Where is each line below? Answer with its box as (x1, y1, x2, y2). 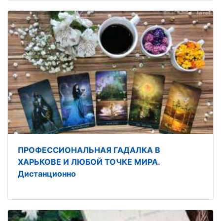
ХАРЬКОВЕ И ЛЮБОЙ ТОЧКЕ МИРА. (18, 156, 160, 167)
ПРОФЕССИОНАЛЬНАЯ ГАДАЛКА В (18, 145, 160, 155)
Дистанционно (18, 168, 76, 179)
